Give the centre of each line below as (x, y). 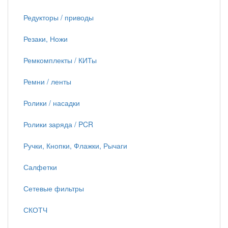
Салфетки (40, 167)
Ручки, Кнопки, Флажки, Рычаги (75, 146)
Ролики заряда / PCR (58, 124)
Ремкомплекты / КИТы (60, 60)
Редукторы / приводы (59, 17)
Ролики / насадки (52, 103)
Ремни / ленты (47, 81)
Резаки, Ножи (46, 39)
